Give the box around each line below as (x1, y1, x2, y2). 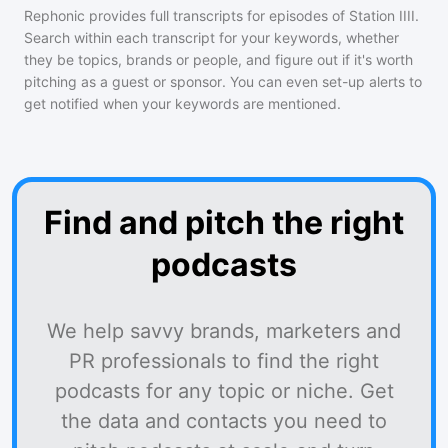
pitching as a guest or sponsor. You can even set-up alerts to (24, 73, 422, 90)
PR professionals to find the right (69, 349, 379, 373)
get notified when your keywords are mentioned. (24, 95, 341, 112)
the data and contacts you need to (61, 409, 387, 433)
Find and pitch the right (44, 203, 404, 242)
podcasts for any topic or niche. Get (54, 379, 394, 403)
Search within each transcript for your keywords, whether (24, 29, 399, 46)
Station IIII (349, 7, 415, 24)
